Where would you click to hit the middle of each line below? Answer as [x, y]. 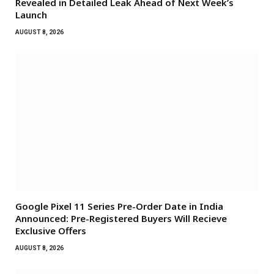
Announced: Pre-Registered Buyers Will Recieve [121, 218]
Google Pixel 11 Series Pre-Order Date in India [119, 206]
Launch [31, 14]
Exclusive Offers [51, 230]
